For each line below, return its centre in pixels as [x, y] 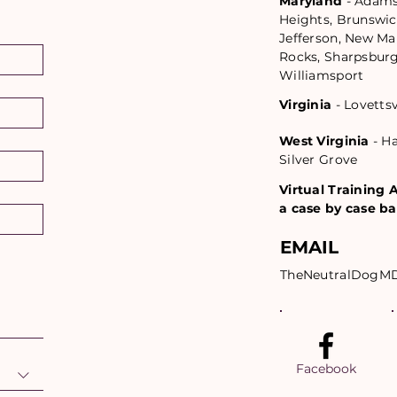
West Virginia [324, 140]
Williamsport [323, 75]
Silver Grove [319, 159]
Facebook [326, 368]
